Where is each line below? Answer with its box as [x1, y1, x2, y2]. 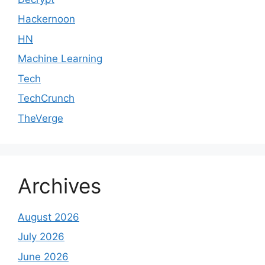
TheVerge [18, 112, 63, 124]
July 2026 [18, 231, 64, 243]
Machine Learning [18, 53, 102, 65]
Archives [18, 173, 101, 198]
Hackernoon [18, 13, 75, 25]
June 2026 [18, 250, 69, 263]
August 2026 [18, 211, 79, 223]
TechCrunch [18, 92, 75, 105]
